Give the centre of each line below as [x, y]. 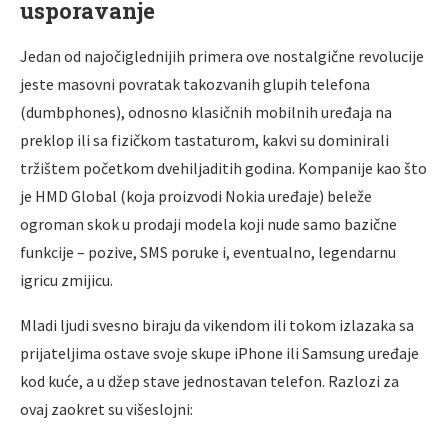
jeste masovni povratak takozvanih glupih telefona [195, 83]
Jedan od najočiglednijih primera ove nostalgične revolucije [222, 55]
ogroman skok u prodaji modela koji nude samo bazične [208, 223]
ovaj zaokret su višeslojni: [106, 408]
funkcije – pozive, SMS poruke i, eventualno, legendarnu [208, 251]
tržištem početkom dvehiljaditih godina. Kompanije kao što [223, 167]
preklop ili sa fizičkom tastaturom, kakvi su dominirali [204, 139]
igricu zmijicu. [66, 279]
